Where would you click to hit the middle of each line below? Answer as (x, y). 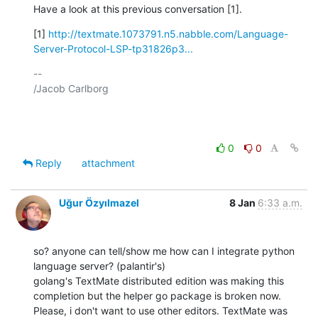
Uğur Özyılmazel (99, 202)
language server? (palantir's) (99, 265)
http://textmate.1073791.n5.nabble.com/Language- (168, 33)
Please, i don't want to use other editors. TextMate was (160, 310)
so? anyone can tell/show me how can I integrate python (164, 251)
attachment (108, 163)
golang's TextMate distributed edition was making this (159, 280)
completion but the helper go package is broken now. (157, 295)
